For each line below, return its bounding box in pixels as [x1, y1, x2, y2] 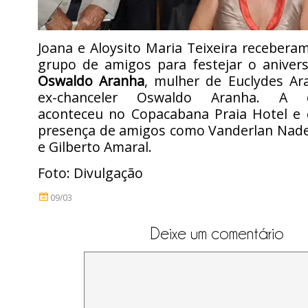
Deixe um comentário [151, 225, 284, 242]
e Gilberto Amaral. [38, 137, 152, 156]
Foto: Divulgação [38, 164, 143, 182]
